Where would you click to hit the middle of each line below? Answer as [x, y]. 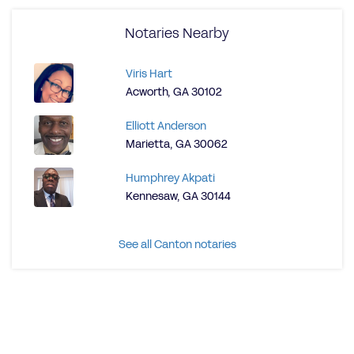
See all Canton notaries [177, 245]
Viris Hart [149, 74]
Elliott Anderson [166, 126]
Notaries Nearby [177, 33]
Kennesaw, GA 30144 [178, 196]
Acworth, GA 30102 [174, 92]
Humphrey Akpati [170, 178]
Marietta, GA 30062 [177, 144]
